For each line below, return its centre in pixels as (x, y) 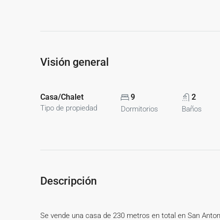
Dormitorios (139, 109)
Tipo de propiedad (69, 108)
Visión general (75, 62)
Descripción (69, 181)
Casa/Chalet (62, 97)
